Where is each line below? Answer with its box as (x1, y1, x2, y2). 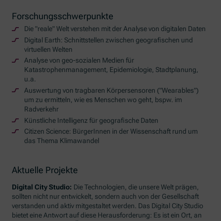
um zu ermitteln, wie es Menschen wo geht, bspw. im (24, 95, 182, 104)
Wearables (161, 86, 194, 94)
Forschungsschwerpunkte (12, 11, 114, 22)
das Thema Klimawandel (24, 137, 99, 145)
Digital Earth (24, 36, 61, 44)
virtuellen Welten (24, 45, 73, 53)
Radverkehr (24, 105, 59, 113)
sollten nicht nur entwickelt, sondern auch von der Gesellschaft (12, 192, 199, 200)
